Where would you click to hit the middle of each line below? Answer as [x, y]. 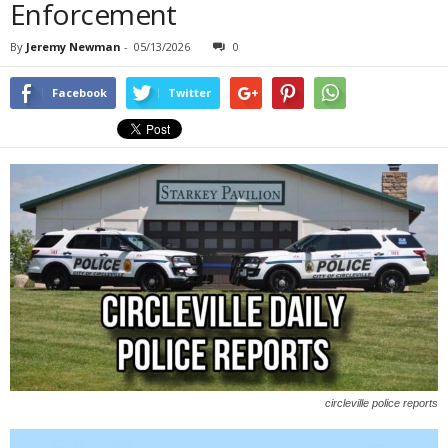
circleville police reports [381, 402]
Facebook [79, 92]
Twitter [189, 92]
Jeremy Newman [73, 46]
